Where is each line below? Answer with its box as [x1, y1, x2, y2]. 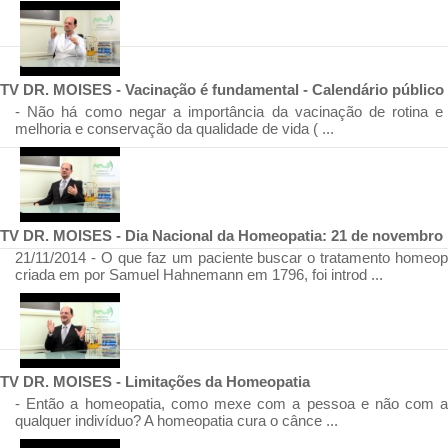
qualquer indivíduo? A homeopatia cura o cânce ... [15, 412, 338, 429]
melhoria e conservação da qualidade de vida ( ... [15, 120, 334, 137]
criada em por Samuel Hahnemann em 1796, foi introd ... [15, 266, 383, 283]
